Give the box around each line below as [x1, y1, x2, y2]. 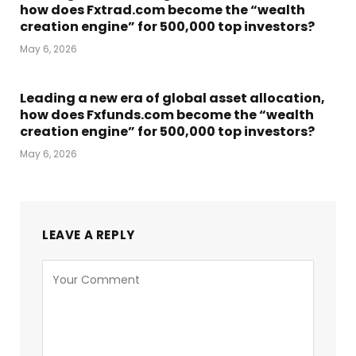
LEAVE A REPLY [42, 226, 135, 243]
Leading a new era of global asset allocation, [20, 88, 325, 107]
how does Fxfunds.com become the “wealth [20, 105, 314, 124]
